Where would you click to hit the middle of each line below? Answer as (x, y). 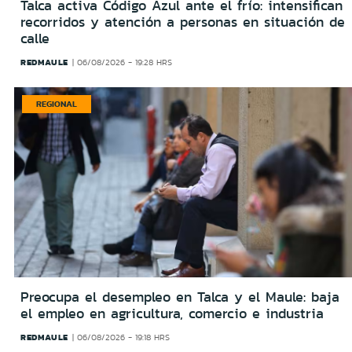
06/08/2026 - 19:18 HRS (124, 338)
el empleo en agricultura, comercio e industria (172, 314)
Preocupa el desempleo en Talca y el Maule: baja (180, 297)
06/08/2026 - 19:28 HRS (125, 62)
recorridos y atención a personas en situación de (183, 22)
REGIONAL (57, 103)
